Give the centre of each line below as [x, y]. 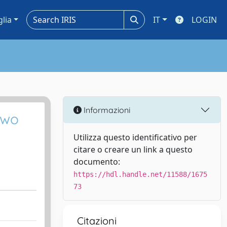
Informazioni [106, 110]
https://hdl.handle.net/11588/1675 [140, 174]
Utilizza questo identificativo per [135, 137]
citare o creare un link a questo [133, 149]
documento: [97, 162]
